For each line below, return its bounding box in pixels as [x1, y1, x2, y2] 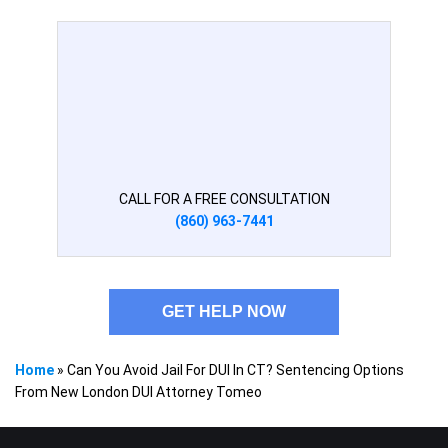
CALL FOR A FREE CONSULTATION [118, 191, 330, 208]
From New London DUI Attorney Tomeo [15, 384, 262, 401]
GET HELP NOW [162, 303, 286, 321]
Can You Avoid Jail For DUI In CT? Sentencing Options [67, 362, 404, 379]
